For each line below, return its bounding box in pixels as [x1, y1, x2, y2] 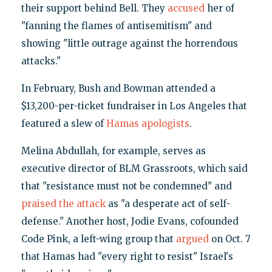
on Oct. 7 [208, 233, 251, 245]
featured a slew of [21, 118, 106, 130]
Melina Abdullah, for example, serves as [21, 145, 206, 157]
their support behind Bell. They [21, 2, 168, 15]
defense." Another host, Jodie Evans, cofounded [21, 216, 239, 228]
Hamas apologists [106, 118, 189, 130]
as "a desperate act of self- [105, 198, 231, 210]
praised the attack [21, 198, 106, 210]
